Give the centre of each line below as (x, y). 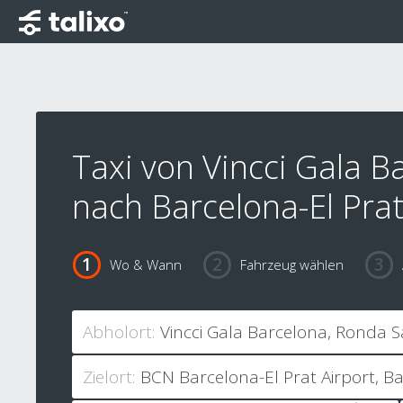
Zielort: (109, 377)
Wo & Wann (145, 265)
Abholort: (119, 332)
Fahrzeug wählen (291, 265)
